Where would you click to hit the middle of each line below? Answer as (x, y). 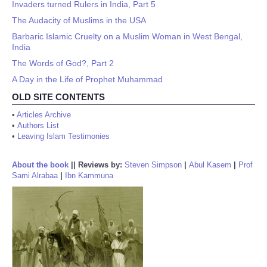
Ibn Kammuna (89, 176)
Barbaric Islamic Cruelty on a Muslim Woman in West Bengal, (127, 36)
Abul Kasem (210, 165)
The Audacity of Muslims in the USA (79, 20)
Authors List (38, 125)
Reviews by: (101, 165)
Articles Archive (44, 115)
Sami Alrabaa (35, 176)
